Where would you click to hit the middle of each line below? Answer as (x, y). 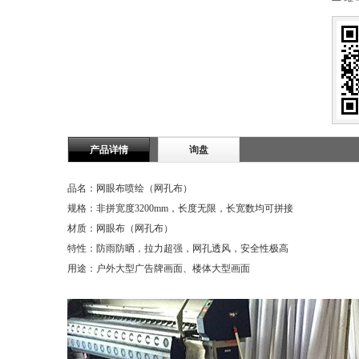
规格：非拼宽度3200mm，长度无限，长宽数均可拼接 (180, 208)
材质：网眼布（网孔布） (120, 228)
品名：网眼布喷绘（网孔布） (130, 188)
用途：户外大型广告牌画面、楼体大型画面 (159, 268)
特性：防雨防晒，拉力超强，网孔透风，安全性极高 (178, 248)
